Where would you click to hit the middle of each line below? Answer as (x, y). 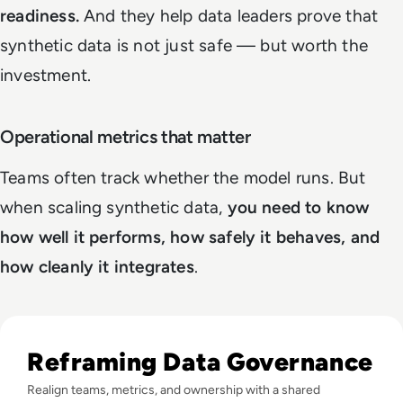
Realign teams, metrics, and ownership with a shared (174, 390)
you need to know (298, 207)
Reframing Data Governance (200, 361)
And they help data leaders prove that (228, 15)
